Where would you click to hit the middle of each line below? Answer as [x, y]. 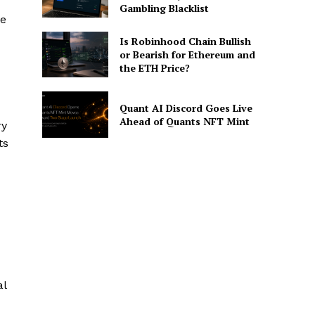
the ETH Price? [154, 68]
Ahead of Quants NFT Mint [184, 122]
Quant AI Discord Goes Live [186, 108]
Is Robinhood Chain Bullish [185, 41]
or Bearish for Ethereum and [187, 55]
